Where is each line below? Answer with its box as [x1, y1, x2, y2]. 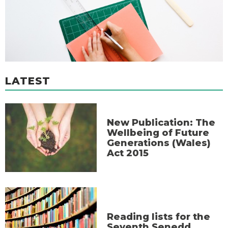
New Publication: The [107, 117, 215, 128]
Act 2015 [107, 147, 149, 159]
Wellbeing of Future [107, 127, 209, 138]
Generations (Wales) [107, 137, 211, 149]
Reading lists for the [107, 211, 210, 222]
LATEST [5, 75, 50, 88]
